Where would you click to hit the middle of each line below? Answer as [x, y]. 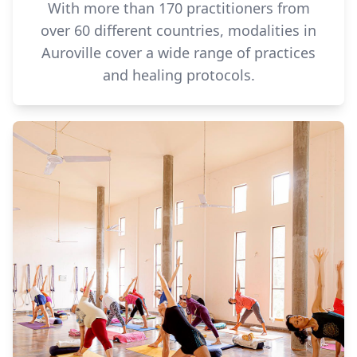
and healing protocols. [178, 75]
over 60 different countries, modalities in [178, 30]
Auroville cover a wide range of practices [178, 53]
